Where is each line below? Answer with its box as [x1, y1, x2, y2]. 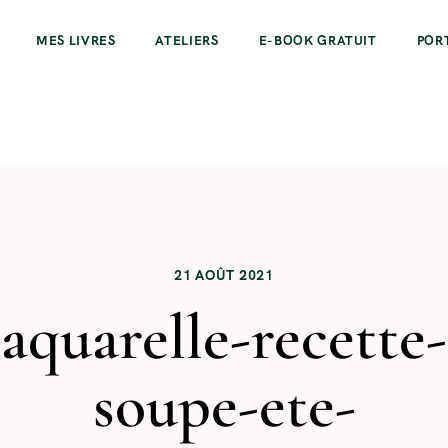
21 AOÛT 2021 [174, 265, 274, 284]
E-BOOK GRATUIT [258, 32, 377, 49]
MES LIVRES [35, 32, 116, 49]
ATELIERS [155, 32, 219, 49]
